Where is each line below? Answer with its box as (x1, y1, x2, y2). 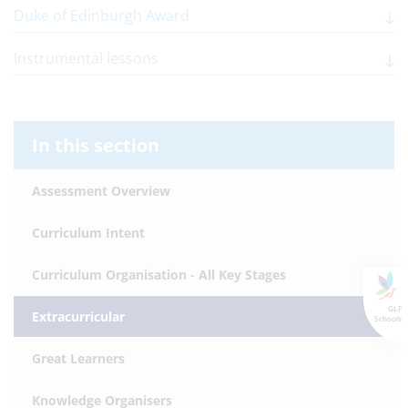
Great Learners (32, 350, 125, 367)
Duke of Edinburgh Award (14, 5, 189, 25)
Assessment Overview (32, 182, 170, 199)
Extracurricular (32, 308, 125, 325)
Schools (374, 312, 402, 323)
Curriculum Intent (32, 224, 145, 241)
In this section (32, 133, 159, 158)
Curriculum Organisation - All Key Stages (32, 266, 286, 283)
